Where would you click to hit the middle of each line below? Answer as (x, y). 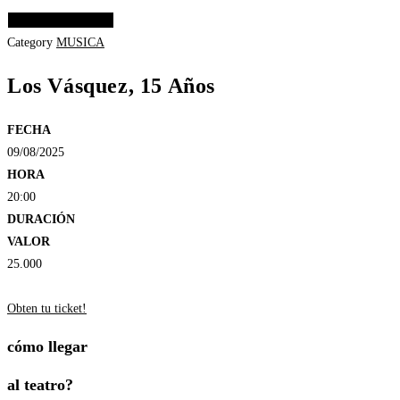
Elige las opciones (61, 21)
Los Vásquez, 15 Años (111, 86)
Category (30, 43)
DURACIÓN (41, 219)
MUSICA (80, 43)
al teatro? (40, 385)
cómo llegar (47, 346)
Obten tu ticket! (47, 308)
